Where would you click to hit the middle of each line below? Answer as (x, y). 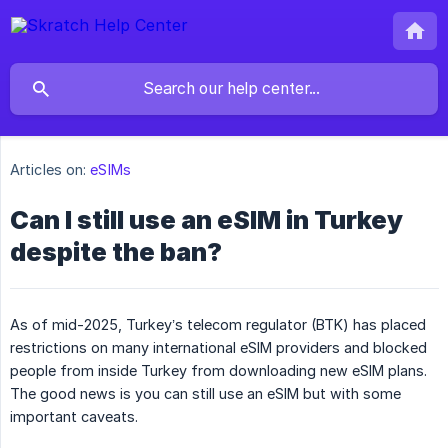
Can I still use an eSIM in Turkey (206, 220)
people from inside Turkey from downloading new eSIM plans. (218, 371)
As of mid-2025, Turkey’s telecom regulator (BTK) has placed (218, 325)
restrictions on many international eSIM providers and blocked (218, 348)
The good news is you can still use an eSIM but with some (205, 394)
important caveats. (74, 417)
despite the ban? (116, 252)
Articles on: (48, 170)
